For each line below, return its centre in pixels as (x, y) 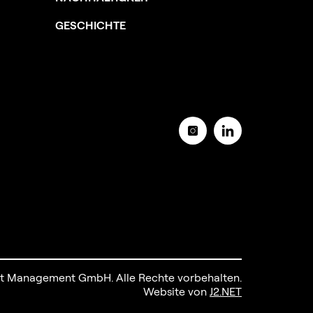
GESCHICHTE (90, 26)
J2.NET (226, 292)
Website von (176, 292)
